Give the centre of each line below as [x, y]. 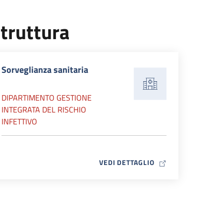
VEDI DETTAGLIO [127, 162]
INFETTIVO [19, 121]
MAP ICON [171, 162]
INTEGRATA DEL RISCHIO [44, 110]
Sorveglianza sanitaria [45, 70]
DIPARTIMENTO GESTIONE [47, 98]
